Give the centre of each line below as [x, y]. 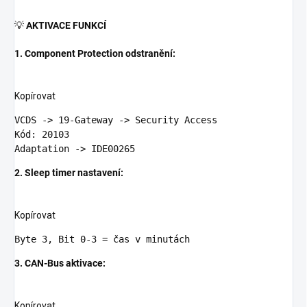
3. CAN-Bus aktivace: [60, 263]
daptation [45, 149]
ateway [97, 120]
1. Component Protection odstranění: [95, 54]
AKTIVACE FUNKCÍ [66, 26]
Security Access [173, 120]
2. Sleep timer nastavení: [69, 173]
